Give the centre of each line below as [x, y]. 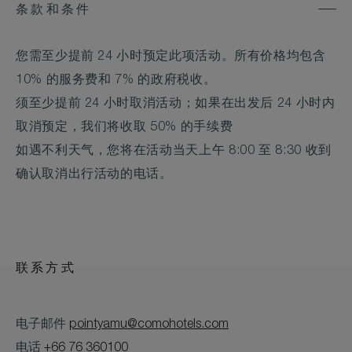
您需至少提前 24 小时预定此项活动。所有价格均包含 [171, 57]
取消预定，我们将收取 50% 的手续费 [125, 128]
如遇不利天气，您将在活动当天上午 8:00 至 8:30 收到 [174, 151]
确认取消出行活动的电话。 [94, 175]
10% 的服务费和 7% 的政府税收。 [116, 81]
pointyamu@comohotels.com [149, 325]
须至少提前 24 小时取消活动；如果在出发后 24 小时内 [176, 104]
